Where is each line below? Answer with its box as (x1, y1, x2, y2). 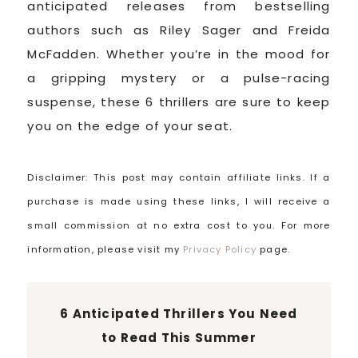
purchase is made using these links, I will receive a (27, 194, 331, 208)
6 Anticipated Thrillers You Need (60, 304, 298, 322)
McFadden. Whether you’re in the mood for (27, 45, 331, 62)
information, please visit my (27, 242, 184, 256)
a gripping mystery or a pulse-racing (27, 69, 331, 86)
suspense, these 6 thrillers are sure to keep (27, 93, 331, 110)
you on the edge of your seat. (27, 117, 233, 134)
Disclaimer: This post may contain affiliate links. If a (27, 170, 331, 184)
